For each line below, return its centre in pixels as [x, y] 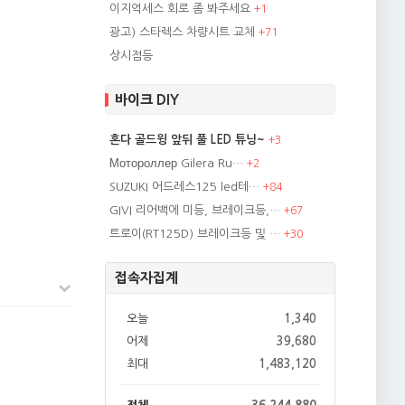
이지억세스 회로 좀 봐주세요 [180, 9]
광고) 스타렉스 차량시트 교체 [182, 32]
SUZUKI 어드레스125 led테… [184, 187]
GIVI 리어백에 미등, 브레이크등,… [195, 210]
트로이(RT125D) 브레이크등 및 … [195, 234]
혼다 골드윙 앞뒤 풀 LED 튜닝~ [187, 140]
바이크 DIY [147, 100]
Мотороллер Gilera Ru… [176, 163]
